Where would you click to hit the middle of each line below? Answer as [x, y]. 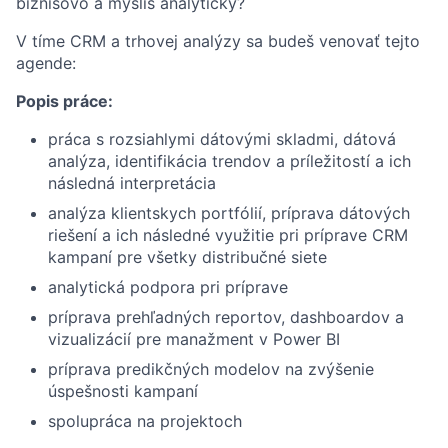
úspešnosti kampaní [123, 391]
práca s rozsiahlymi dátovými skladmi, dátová [222, 139]
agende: [46, 63]
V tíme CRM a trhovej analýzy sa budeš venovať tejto [218, 41]
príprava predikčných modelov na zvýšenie [211, 369]
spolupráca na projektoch [145, 421]
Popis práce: [64, 101]
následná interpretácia [132, 183]
